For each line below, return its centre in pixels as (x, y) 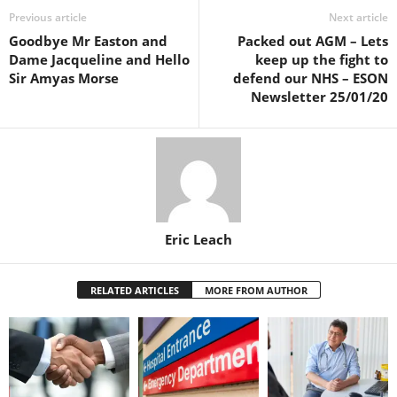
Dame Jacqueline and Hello (99, 59)
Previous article (48, 17)
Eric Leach (198, 239)
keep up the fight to (322, 59)
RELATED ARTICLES (134, 290)
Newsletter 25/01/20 (319, 97)
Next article (358, 17)
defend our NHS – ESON (311, 78)
